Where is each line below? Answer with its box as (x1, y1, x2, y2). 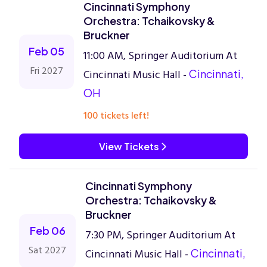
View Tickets (98, 140, 159, 153)
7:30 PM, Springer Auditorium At (85, 226, 235, 244)
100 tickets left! (83, 108, 149, 123)
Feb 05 (29, 44, 64, 58)
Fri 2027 (30, 63, 63, 79)
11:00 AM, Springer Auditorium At (83, 47, 237, 64)
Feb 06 (29, 223, 66, 237)
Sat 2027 (29, 243, 66, 258)
